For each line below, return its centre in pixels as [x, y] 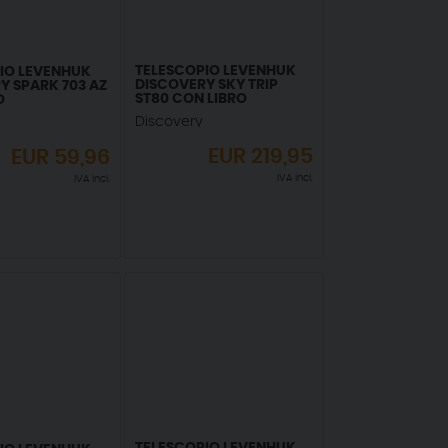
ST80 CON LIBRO [190, 98]
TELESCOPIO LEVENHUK [215, 70]
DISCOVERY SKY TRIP [206, 84]
